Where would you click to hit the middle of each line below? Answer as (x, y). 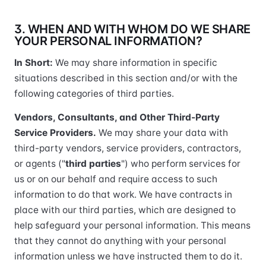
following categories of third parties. (94, 94)
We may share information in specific (135, 63)
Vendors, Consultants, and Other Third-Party (117, 117)
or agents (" (40, 164)
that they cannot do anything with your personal (120, 241)
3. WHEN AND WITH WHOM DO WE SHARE (132, 29)
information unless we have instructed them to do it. (128, 256)
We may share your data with (162, 133)
